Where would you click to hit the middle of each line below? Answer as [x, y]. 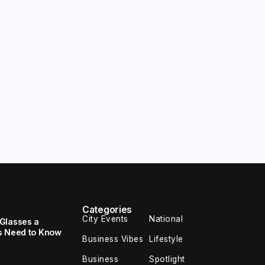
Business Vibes [113, 239]
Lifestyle [166, 239]
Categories [107, 210]
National [166, 219]
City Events [105, 219]
